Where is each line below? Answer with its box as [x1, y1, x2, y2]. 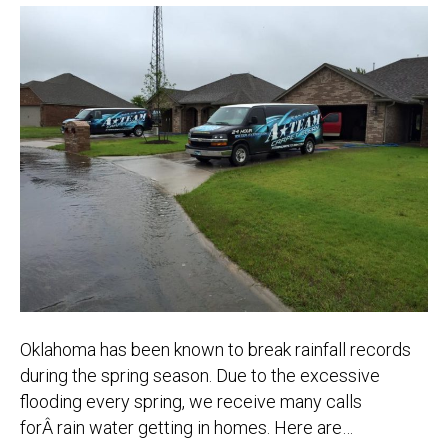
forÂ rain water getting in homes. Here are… [20, 416, 353, 438]
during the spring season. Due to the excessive [20, 364, 380, 386]
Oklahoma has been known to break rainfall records [20, 338, 411, 360]
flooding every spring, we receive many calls [20, 390, 362, 412]
